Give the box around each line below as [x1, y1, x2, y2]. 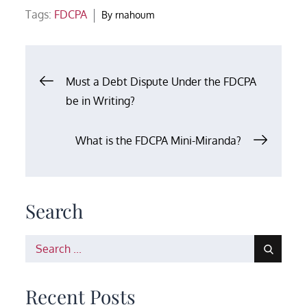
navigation [39, 101, 175, 140]
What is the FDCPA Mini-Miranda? [75, 133, 241, 147]
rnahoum [115, 8, 155, 21]
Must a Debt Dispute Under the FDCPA [66, 74, 257, 88]
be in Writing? [66, 93, 136, 108]
